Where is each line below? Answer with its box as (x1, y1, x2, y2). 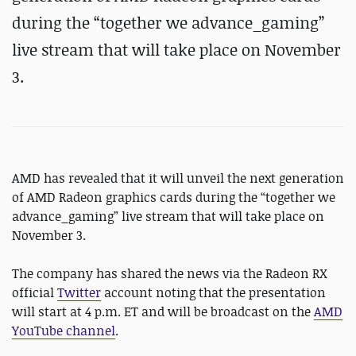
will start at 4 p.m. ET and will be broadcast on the (12, 303, 314, 320)
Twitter (57, 284, 101, 301)
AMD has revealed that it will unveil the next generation (12, 169, 344, 187)
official (12, 284, 57, 301)
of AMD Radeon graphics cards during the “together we (12, 188, 335, 206)
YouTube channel (12, 322, 115, 339)
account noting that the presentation (101, 284, 326, 301)
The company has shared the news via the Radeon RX (12, 265, 327, 282)
